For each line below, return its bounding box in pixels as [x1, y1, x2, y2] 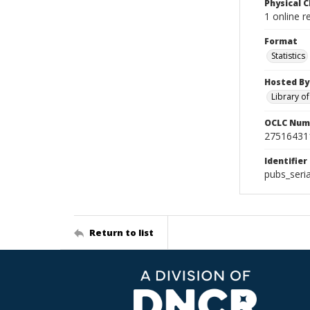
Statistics [271, 50, 305, 62]
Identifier [264, 155, 307, 167]
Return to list [89, 226, 154, 239]
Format [264, 35, 298, 47]
